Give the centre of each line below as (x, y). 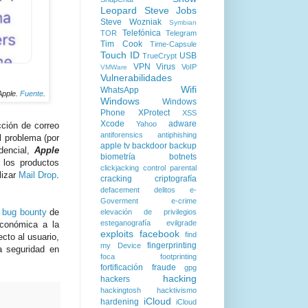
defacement (120, 190)
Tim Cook (121, 44)
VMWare (114, 67)
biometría (118, 157)
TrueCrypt (160, 56)
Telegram (181, 33)
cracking (116, 179)
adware (183, 124)
